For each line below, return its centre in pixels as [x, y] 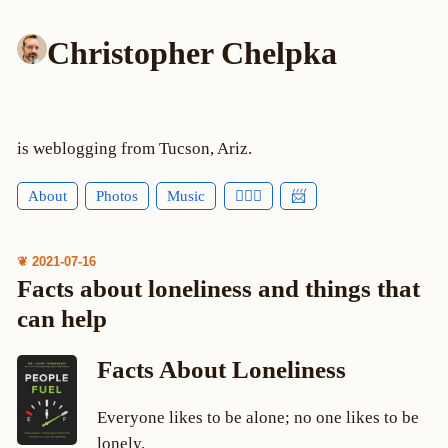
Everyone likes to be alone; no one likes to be [257, 418]
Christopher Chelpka [191, 52]
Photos [117, 196]
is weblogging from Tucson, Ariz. [134, 148]
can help [61, 318]
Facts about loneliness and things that [218, 288]
